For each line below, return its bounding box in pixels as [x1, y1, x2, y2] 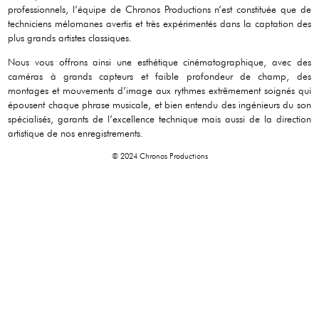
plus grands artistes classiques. [8, 31, 132, 43]
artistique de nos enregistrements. [8, 127, 144, 140]
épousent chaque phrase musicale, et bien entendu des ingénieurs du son [8, 98, 311, 111]
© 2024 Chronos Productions [111, 150, 208, 161]
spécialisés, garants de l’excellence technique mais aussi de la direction [8, 113, 311, 125]
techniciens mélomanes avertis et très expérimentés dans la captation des [8, 16, 311, 29]
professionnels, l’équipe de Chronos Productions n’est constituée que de [8, 2, 311, 15]
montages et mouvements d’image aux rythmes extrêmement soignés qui [8, 84, 311, 97]
